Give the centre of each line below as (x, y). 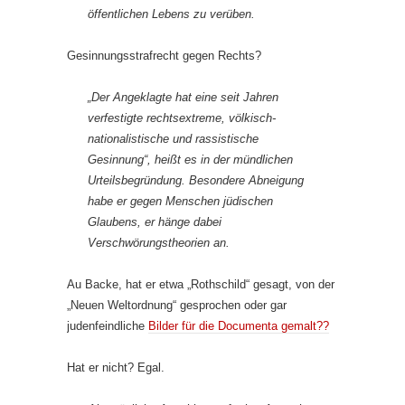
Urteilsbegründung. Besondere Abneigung (196, 180)
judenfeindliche (108, 325)
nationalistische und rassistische (173, 138)
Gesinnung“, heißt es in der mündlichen (190, 159)
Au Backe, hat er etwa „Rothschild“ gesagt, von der (201, 284)
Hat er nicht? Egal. (116, 367)
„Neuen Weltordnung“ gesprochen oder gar (177, 305)
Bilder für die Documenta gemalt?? (239, 325)
